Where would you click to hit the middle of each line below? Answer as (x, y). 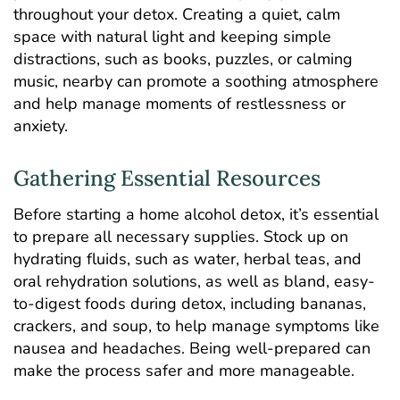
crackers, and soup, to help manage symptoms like (196, 325)
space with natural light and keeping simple (172, 37)
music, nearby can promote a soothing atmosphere (196, 82)
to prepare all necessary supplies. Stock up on (181, 236)
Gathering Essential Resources (167, 178)
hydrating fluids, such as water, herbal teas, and (187, 258)
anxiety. (41, 126)
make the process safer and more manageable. (184, 370)
